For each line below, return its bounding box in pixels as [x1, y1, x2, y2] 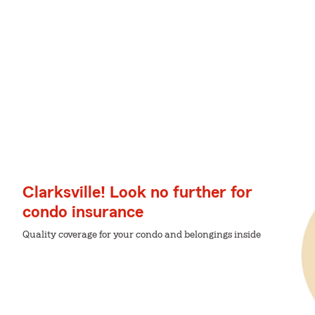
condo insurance [22, 203, 143, 221]
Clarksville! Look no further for [22, 184, 252, 201]
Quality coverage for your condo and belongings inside [22, 229, 261, 240]
